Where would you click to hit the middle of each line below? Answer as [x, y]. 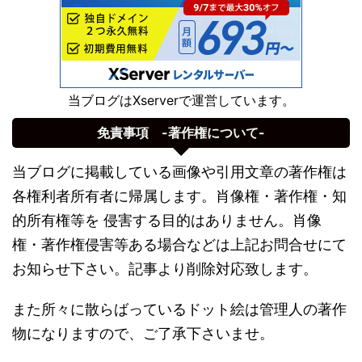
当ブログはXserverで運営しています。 [181, 100]
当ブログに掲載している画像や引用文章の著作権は [179, 171]
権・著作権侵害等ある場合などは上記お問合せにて [179, 244]
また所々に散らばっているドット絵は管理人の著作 [179, 309]
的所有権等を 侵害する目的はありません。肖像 [167, 220]
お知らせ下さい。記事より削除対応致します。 [165, 268]
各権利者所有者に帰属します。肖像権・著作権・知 [179, 196]
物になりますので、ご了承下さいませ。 [143, 333]
